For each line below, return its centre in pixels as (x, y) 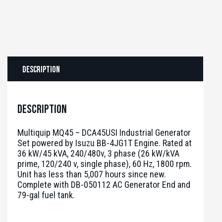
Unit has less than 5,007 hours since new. (92, 174)
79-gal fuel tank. (46, 195)
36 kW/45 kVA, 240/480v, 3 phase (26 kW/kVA (98, 154)
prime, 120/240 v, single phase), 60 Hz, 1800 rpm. (105, 164)
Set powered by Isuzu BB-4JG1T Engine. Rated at (105, 143)
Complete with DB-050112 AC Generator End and (104, 185)
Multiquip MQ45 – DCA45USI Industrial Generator (104, 133)
